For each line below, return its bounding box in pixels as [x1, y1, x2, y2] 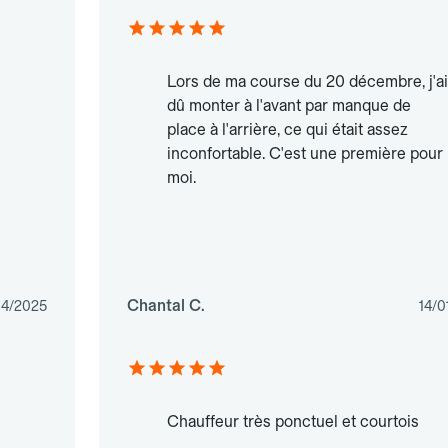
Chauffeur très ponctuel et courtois [166, 412, 419, 432]
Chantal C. [126, 296, 205, 316]
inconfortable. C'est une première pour [166, 144, 443, 164]
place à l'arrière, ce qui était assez [166, 120, 408, 140]
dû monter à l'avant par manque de [166, 96, 411, 116]
